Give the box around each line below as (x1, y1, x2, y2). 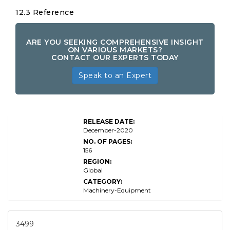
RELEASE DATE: (83, 118, 135, 125)
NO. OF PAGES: (83, 138, 132, 145)
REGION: (83, 158, 111, 165)
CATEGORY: (83, 178, 122, 185)
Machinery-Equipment (83, 186, 151, 194)
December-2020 (83, 126, 133, 134)
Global (83, 166, 103, 174)
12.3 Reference (15, 8, 74, 17)
